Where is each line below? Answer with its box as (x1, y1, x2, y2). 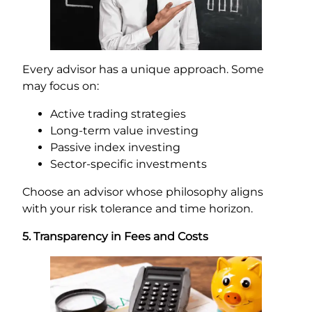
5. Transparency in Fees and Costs (22, 230, 208, 244)
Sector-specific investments (50, 157, 207, 171)
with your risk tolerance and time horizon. (22, 202, 253, 216)
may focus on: (22, 79, 99, 93)
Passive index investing (50, 141, 180, 155)
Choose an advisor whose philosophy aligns (22, 185, 263, 199)
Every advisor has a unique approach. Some (22, 63, 264, 77)
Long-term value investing (50, 124, 198, 138)
